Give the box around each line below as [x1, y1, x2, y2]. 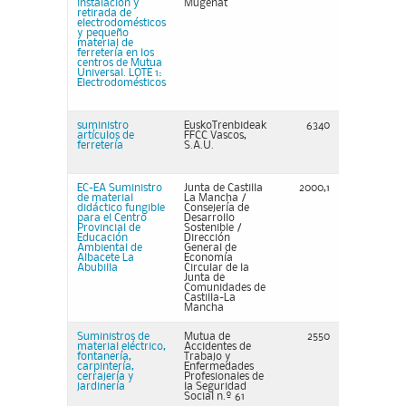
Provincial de [77, 223, 140, 233]
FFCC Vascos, [184, 130, 246, 140]
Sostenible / [184, 223, 242, 233]
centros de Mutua [77, 58, 162, 68]
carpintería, [77, 362, 134, 372]
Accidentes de [184, 342, 251, 352]
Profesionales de [184, 372, 264, 382]
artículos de [77, 130, 134, 140]
